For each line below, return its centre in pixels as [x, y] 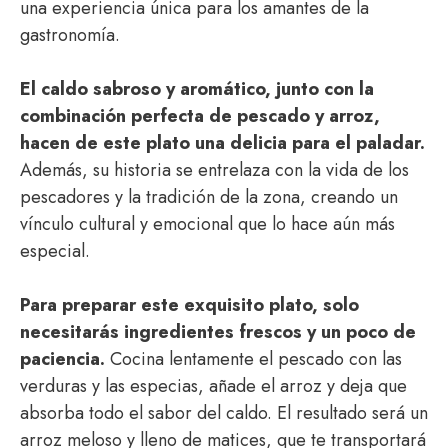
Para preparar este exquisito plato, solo [189, 305]
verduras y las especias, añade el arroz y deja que [213, 386]
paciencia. [62, 359]
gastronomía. [70, 35]
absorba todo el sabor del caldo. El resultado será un [224, 413]
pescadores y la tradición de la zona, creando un [209, 197]
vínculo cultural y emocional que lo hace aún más [207, 224]
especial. [55, 251]
